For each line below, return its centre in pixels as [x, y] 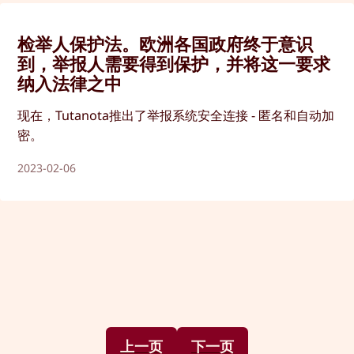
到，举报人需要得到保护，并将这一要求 [174, 63]
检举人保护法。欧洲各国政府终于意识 [166, 43]
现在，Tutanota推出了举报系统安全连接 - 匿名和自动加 [176, 115]
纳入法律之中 [70, 83]
